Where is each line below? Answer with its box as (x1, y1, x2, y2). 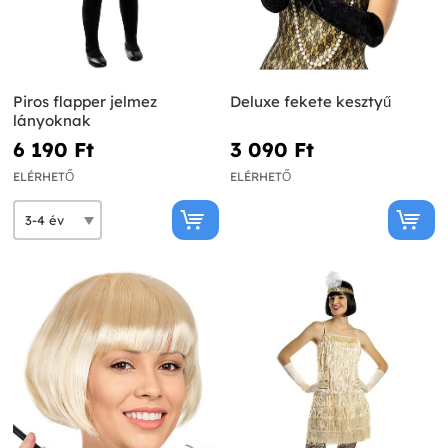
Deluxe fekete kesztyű (229, 92, 391, 112)
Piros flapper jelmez (13, 92, 157, 112)
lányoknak (13, 111, 91, 131)
